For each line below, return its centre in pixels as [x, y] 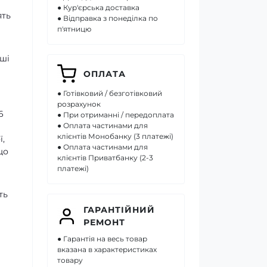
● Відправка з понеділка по [108, 18]
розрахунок [79, 104]
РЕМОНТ [104, 223]
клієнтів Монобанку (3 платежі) [115, 136]
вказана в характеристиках [107, 250]
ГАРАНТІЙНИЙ [119, 210]
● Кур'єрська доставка [98, 8]
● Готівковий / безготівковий [110, 94]
